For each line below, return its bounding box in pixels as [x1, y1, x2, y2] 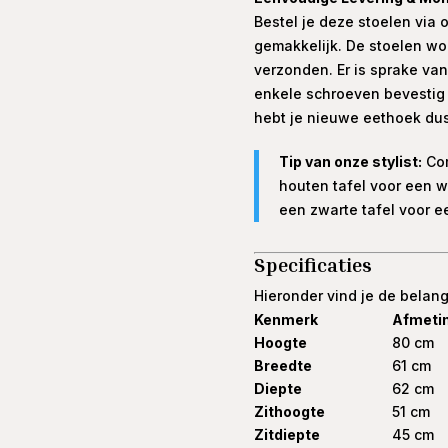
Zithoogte [253, 403, 325, 421]
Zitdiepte [253, 426, 320, 444]
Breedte [253, 357, 312, 375]
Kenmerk [253, 311, 318, 329]
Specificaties [253, 252, 372, 277]
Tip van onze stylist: [278, 153, 422, 171]
